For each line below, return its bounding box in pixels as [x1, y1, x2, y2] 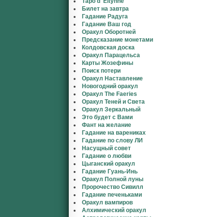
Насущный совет [82, 145, 131, 152]
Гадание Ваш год [82, 21, 131, 28]
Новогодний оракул [82, 83, 138, 90]
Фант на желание [82, 122, 131, 128]
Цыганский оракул [82, 160, 135, 167]
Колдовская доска [82, 44, 135, 51]
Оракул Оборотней [82, 29, 136, 35]
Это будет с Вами [82, 114, 133, 121]
